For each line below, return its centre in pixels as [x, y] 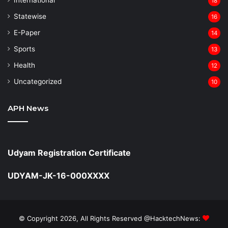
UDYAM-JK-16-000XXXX [59, 175]
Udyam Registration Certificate [69, 152]
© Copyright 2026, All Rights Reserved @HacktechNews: [111, 218]
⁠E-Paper [27, 32]
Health [24, 65]
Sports [24, 49]
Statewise [30, 16]
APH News [28, 108]
